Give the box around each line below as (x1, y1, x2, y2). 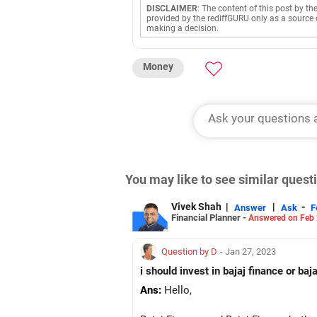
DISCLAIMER (146, 4, 197, 13)
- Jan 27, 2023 (220, 246, 276, 257)
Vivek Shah (171, 201, 221, 212)
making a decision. (146, 23, 219, 33)
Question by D (161, 246, 217, 257)
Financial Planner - (171, 212, 248, 223)
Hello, (161, 284, 192, 296)
